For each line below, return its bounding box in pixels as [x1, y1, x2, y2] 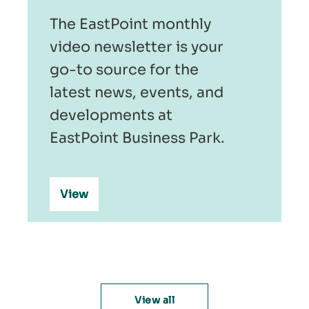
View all [134, 293, 175, 306]
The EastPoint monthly [50, 14, 211, 33]
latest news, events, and [50, 83, 223, 101]
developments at [50, 106, 172, 124]
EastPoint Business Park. [50, 128, 225, 147]
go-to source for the [50, 60, 199, 79]
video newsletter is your [50, 37, 223, 56]
